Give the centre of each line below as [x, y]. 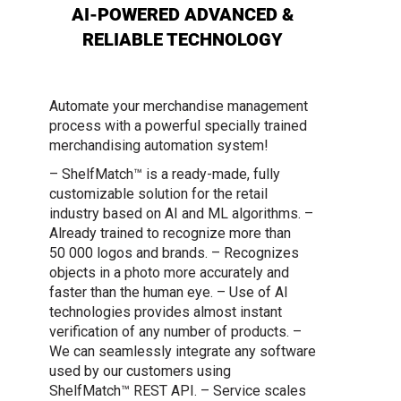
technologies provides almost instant [166, 312]
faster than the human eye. [131, 293]
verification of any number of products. [169, 332]
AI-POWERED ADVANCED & [183, 15]
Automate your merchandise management [179, 107]
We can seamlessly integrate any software [183, 352]
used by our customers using [140, 371]
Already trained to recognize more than [170, 234]
